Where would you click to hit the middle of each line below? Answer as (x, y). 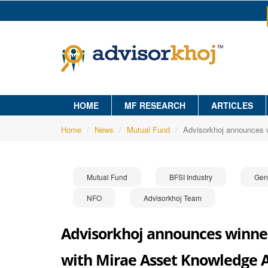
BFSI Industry (191, 177)
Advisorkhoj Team (173, 198)
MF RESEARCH (155, 105)
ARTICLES (232, 105)
